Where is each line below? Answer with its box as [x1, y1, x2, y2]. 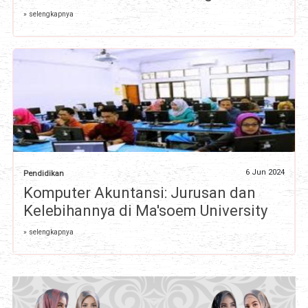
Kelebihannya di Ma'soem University [23, 202, 267, 220]
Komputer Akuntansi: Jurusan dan [23, 184, 256, 202]
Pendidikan [23, 169, 64, 179]
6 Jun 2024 [245, 168, 285, 177]
